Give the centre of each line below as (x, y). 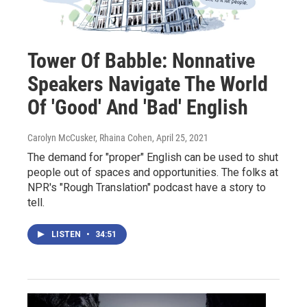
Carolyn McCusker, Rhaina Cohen (90, 137)
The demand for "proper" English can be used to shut (153, 157)
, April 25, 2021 (180, 137)
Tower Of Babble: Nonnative (141, 60)
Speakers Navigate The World (148, 84)
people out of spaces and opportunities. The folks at (153, 172)
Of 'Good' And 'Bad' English (138, 107)
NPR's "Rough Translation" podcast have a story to (147, 187)
